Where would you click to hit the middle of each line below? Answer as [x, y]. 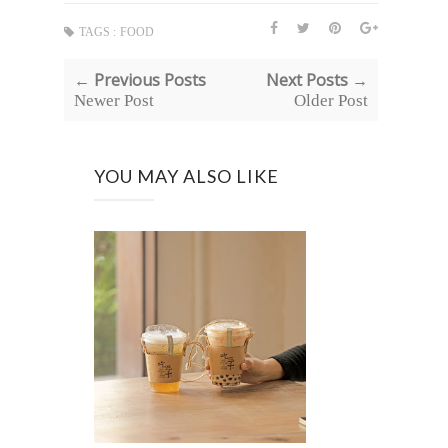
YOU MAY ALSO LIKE [186, 176]
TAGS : [97, 32]
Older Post [330, 101]
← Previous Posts [140, 80]
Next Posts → [316, 80]
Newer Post [114, 101]
